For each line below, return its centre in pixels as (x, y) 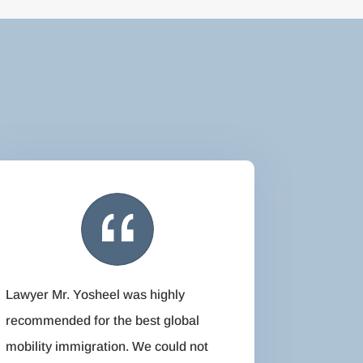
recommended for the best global (102, 321)
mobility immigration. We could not (107, 347)
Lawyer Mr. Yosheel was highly (95, 295)
